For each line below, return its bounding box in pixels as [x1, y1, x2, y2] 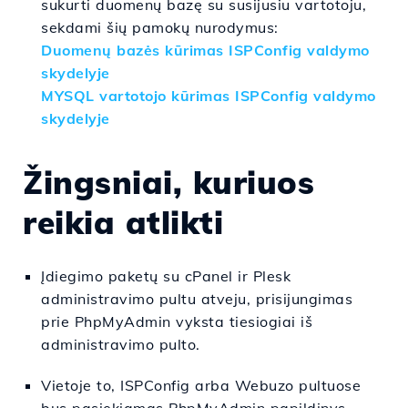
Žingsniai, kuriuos [23, 162, 314, 202]
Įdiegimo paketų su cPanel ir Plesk [41, 267, 291, 285]
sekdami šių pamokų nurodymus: [41, 18, 279, 36]
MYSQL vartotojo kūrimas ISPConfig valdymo [41, 87, 376, 105]
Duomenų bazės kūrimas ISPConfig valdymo [41, 41, 370, 59]
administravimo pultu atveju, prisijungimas [41, 290, 352, 308]
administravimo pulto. [41, 335, 200, 353]
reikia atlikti [23, 202, 223, 242]
